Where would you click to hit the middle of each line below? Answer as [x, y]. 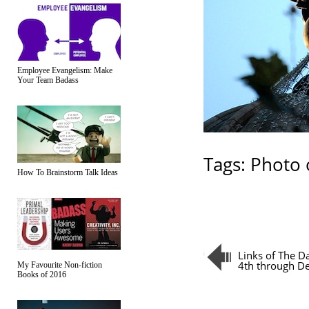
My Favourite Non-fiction [60, 265]
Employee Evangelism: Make [65, 70]
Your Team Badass [48, 80]
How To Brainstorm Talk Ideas [68, 172]
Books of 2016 [42, 275]
